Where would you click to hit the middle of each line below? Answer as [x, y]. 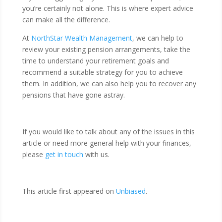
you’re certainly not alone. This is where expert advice [108, 8]
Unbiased [131, 191]
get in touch [64, 154]
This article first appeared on [69, 191]
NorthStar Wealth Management [82, 38]
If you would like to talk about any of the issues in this [108, 132]
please [33, 154]
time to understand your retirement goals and [95, 61]
